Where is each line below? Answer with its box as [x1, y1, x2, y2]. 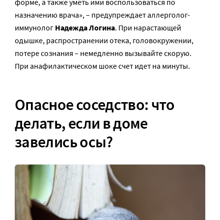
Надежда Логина [55, 22, 115, 32]
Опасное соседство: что [15, 94, 174, 114]
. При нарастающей [115, 22, 181, 32]
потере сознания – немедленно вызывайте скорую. [15, 48, 192, 58]
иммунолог [15, 22, 55, 32]
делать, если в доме [15, 113, 148, 133]
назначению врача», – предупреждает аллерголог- [15, 9, 190, 20]
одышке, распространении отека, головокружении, [15, 35, 193, 45]
